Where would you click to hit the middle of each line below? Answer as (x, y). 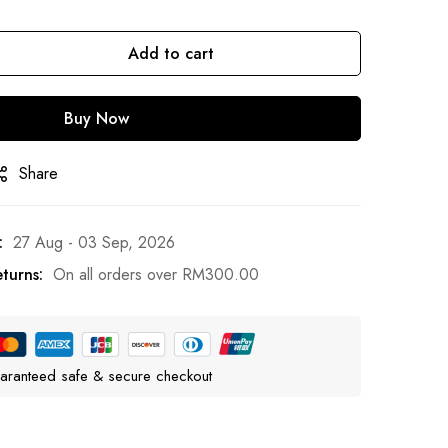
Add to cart (171, 53)
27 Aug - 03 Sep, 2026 (94, 242)
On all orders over (117, 274)
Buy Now (96, 118)
